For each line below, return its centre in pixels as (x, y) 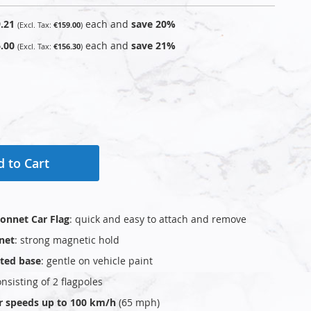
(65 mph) (138, 302)
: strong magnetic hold (67, 239)
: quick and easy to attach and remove (158, 219)
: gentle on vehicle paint (97, 260)
